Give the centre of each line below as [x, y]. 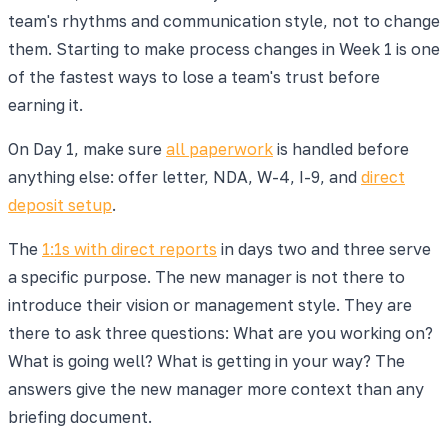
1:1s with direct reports [129, 248]
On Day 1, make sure [87, 148]
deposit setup [60, 204]
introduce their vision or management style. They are [210, 304]
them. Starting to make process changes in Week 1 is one [224, 48]
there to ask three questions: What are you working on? [220, 332]
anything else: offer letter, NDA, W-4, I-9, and [184, 176]
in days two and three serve [324, 248]
